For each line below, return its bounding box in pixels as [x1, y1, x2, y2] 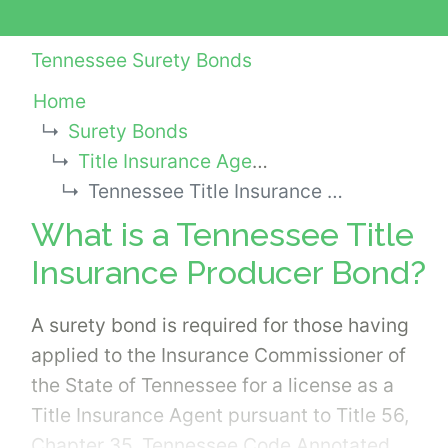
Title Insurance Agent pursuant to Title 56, [31, 402, 409, 427]
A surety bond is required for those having [31, 312, 409, 337]
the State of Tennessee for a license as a [31, 372, 394, 397]
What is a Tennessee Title [31, 215, 414, 253]
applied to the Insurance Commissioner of [31, 342, 406, 367]
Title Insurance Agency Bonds [77, 149, 252, 174]
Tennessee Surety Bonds [31, 48, 252, 73]
